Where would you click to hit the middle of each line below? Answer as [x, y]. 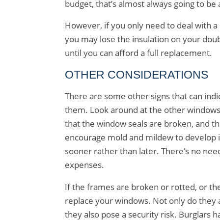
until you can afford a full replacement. [138, 53]
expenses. [84, 165]
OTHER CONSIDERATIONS [137, 74]
